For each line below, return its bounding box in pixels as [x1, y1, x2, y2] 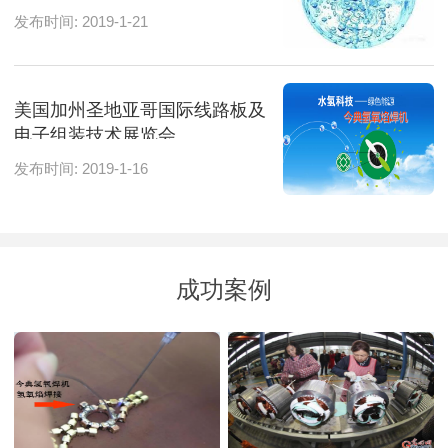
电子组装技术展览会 [14, 125, 176, 146]
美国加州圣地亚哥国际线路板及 [14, 100, 266, 121]
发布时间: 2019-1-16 [14, 159, 148, 177]
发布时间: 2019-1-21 [14, 13, 148, 31]
